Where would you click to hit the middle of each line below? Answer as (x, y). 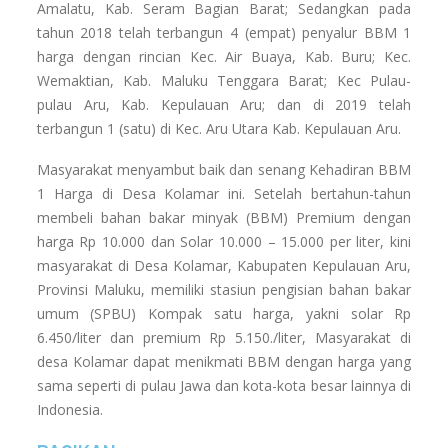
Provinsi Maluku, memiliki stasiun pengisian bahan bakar (224, 289)
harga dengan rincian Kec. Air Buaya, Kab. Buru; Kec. (224, 56)
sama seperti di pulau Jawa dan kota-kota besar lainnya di (224, 385)
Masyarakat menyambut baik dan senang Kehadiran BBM (224, 169)
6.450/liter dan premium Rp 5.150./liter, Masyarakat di (224, 337)
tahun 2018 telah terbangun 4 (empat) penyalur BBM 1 (224, 32)
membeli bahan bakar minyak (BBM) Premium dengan (224, 217)
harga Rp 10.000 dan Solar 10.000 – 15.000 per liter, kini (224, 241)
